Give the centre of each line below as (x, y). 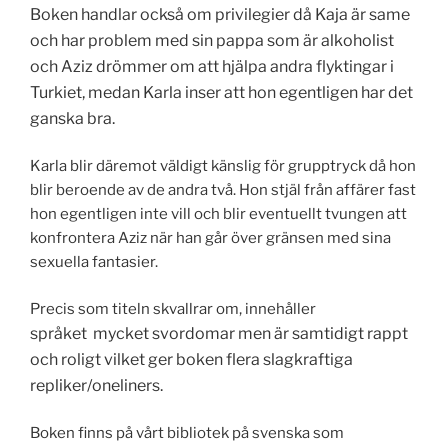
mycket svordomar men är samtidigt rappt (249, 333)
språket (58, 333)
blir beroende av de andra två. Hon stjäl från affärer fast (223, 190)
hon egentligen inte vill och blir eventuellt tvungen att (218, 214)
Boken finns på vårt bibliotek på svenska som (187, 433)
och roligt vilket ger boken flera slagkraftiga (191, 359)
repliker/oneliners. (96, 385)
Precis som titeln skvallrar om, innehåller (173, 308)
